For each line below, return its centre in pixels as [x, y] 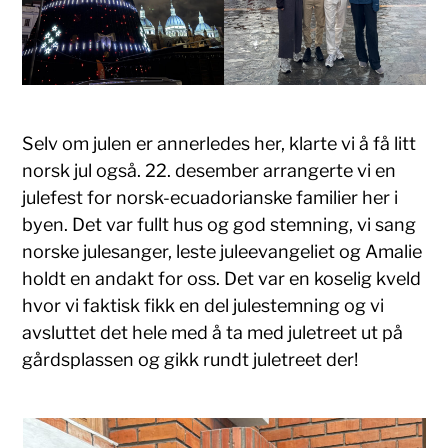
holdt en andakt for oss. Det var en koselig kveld [222, 279]
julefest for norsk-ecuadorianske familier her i [210, 198]
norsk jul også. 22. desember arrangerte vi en [209, 171]
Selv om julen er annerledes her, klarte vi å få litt [219, 144]
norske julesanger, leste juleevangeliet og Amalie [222, 252]
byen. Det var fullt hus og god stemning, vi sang [219, 225]
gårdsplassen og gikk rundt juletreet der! [190, 360]
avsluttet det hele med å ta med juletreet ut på [213, 333]
